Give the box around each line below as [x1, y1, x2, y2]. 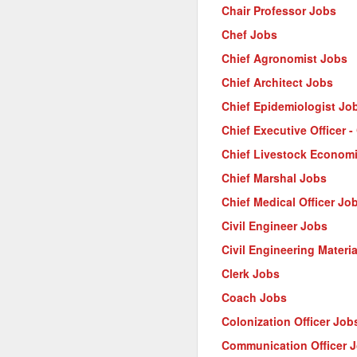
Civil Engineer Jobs [222, 218, 328, 233]
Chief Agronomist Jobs [222, 50, 347, 66]
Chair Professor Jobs [222, 2, 336, 18]
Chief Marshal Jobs [222, 170, 327, 186]
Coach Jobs [222, 289, 287, 305]
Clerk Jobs [222, 265, 280, 281]
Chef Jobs [222, 26, 277, 42]
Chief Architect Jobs [222, 74, 333, 90]
